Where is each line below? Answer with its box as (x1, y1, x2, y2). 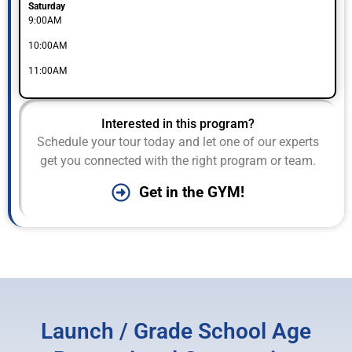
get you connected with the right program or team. (39, 153, 316, 169)
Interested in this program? (101, 115, 255, 131)
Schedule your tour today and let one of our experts (36, 134, 319, 150)
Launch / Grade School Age (41, 318, 311, 345)
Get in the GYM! (138, 183, 244, 202)
